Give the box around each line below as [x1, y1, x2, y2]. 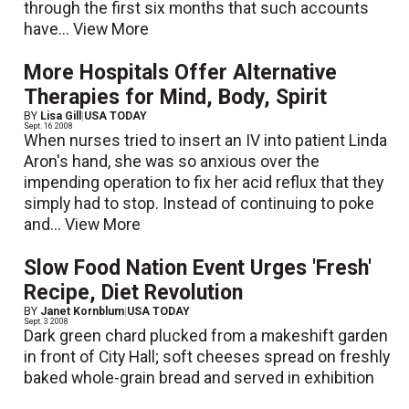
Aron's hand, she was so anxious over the [24, 152, 320, 171]
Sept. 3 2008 [24, 317, 69, 327]
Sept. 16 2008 [24, 121, 74, 131]
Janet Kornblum [40, 305, 125, 319]
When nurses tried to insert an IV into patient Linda [24, 131, 388, 150]
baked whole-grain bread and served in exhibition [24, 369, 375, 388]
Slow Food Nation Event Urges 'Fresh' [24, 256, 372, 281]
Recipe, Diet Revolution [24, 280, 244, 306]
